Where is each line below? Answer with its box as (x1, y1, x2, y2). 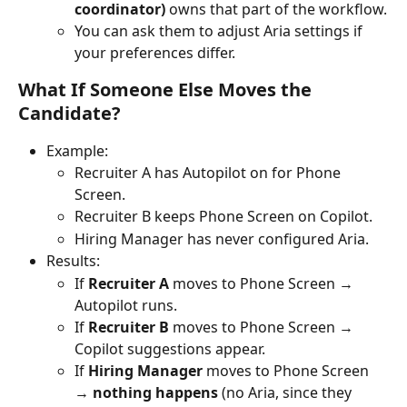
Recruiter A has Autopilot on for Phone (74, 163, 344, 184)
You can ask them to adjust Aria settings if (74, 20, 366, 41)
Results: (46, 251, 100, 272)
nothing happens (93, 382, 218, 402)
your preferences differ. (74, 42, 235, 63)
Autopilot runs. (74, 294, 177, 315)
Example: (46, 140, 108, 161)
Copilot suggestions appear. (74, 338, 265, 359)
